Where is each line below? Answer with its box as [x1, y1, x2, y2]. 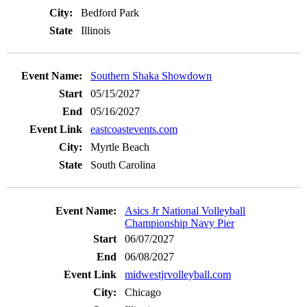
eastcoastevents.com [90, 123, 177, 136]
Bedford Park [81, 6, 139, 19]
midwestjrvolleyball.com [125, 268, 231, 280]
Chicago [125, 286, 161, 298]
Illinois [81, 24, 110, 36]
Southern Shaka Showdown [90, 70, 212, 82]
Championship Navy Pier [125, 217, 234, 229]
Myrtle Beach [90, 141, 149, 153]
